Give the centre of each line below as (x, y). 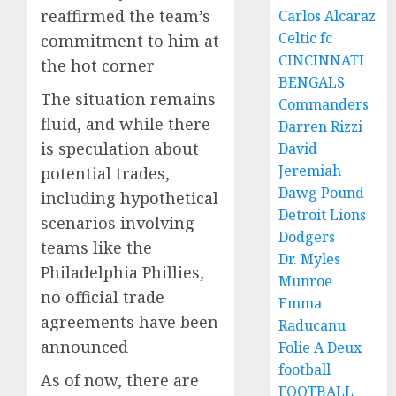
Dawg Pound (322, 193)
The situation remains (128, 99)
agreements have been (129, 322)
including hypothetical (129, 198)
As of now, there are (120, 380)
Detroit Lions (323, 215)
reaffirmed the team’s (126, 16)
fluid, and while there (126, 124)
